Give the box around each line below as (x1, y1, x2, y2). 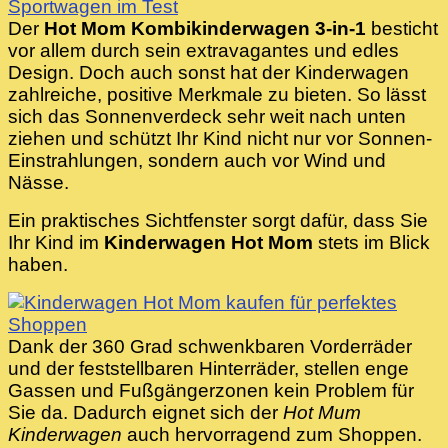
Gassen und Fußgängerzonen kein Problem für (8, 380, 414, 402)
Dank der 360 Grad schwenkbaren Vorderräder (8, 336, 412, 358)
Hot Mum (283, 402, 361, 424)
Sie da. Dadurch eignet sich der (8, 402, 283, 424)
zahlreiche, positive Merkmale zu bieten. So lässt (8, 84, 426, 106)
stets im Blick (313, 232, 430, 254)
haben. (8, 254, 68, 276)
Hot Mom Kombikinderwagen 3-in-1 (44, 18, 366, 40)
